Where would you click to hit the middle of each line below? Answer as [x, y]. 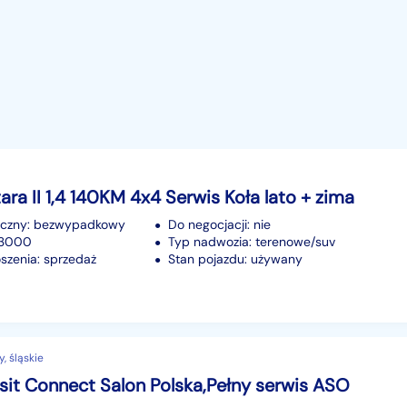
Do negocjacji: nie [219, 224]
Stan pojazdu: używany [235, 258]
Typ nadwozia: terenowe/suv [252, 241]
